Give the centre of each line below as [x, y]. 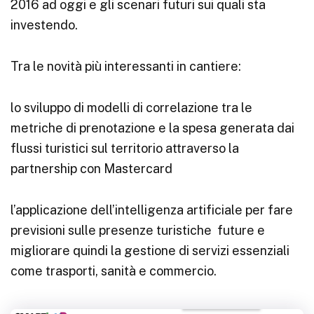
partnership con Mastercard [91, 169]
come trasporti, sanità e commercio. [114, 271]
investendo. [44, 25]
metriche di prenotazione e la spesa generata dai [152, 128]
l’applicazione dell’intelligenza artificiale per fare [152, 210]
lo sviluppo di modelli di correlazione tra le [131, 108]
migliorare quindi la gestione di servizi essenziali [150, 251]
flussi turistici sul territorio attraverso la [125, 148]
